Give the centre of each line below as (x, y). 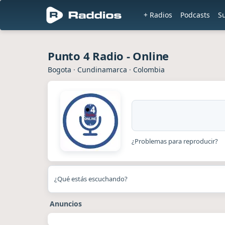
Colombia (149, 70)
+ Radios (158, 15)
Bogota (60, 70)
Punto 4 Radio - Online (108, 56)
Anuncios (66, 204)
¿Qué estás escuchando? (91, 179)
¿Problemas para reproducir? (175, 141)
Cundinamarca (102, 70)
